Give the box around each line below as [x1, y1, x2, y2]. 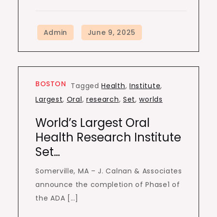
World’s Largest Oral [35, 115, 150, 131]
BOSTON [35, 79, 66, 89]
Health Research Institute [35, 129, 182, 145]
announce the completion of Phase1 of [35, 180, 180, 189]
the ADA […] [35, 193, 79, 203]
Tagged [71, 81, 102, 91]
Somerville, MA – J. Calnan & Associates [35, 166, 182, 176]
